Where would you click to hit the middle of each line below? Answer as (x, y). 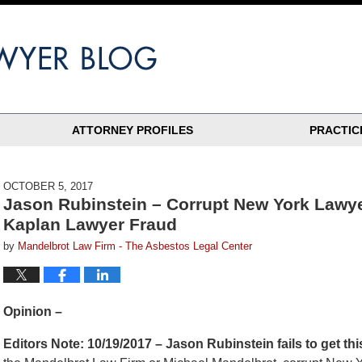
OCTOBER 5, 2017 (48, 186)
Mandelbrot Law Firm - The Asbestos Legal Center (135, 246)
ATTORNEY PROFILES (133, 130)
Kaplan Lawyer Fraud (90, 224)
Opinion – (33, 311)
